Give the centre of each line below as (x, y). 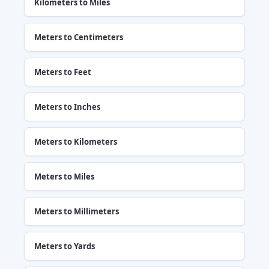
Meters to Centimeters (79, 37)
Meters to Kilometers (76, 141)
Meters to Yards (65, 246)
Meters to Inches (67, 107)
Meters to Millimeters (77, 211)
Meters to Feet (63, 72)
